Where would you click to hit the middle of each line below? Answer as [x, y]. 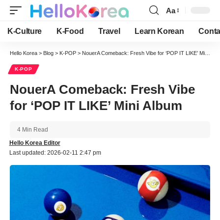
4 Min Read [33, 130]
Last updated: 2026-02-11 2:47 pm [55, 153]
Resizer [178, 28]
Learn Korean [159, 31]
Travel [109, 31]
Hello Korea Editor [35, 143]
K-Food [70, 31]
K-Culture [25, 31]
